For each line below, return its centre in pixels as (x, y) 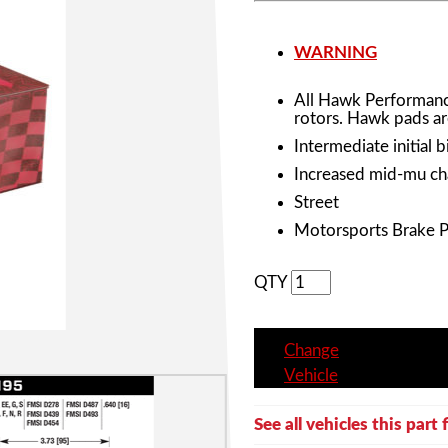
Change (311, 351)
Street (316, 203)
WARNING (335, 53)
